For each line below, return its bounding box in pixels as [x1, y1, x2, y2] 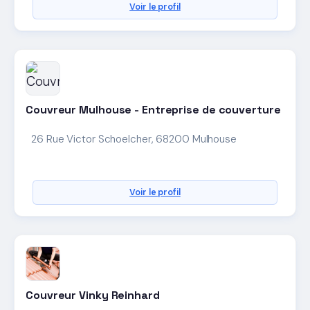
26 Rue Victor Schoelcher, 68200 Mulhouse [31, 131, 237, 146]
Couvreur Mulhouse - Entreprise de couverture [26, 102, 281, 118]
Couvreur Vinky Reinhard [26, 287, 160, 302]
